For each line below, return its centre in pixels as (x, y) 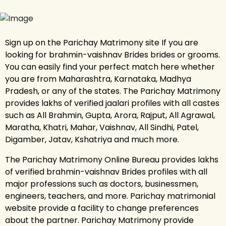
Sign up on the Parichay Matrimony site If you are (102, 42)
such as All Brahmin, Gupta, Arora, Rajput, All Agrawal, (110, 115)
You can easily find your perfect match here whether (110, 67)
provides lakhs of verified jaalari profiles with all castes (112, 103)
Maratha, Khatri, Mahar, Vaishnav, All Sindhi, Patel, (102, 127)
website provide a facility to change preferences (102, 208)
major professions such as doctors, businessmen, (102, 184)
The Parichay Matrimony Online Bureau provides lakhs (112, 159)
